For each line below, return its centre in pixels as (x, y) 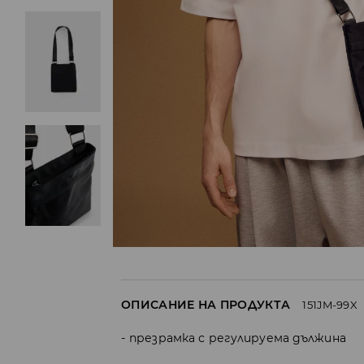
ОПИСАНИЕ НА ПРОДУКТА (206, 304)
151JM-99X (330, 304)
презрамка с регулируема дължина (238, 338)
